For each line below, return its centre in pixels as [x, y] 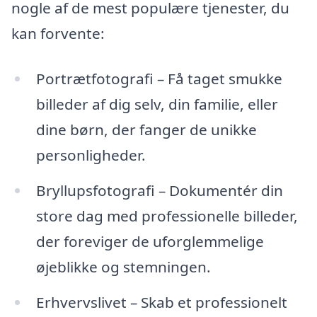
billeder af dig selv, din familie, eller [157, 104]
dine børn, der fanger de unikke [146, 130]
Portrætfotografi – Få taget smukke [159, 79]
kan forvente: [58, 34]
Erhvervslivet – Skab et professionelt [161, 302]
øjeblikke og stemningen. [123, 266]
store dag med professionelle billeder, [167, 215]
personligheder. [91, 155]
